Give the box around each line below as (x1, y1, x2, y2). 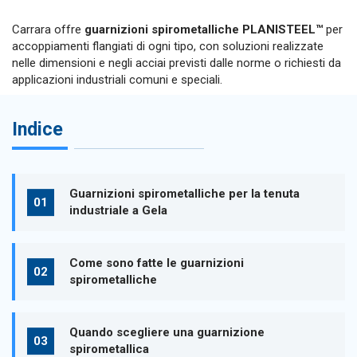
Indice (12, 117, 63, 140)
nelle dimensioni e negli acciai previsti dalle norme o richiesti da (12, 56, 341, 70)
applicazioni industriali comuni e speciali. (12, 73, 222, 87)
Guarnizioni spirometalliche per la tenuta (69, 186, 300, 202)
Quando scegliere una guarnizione (69, 325, 265, 340)
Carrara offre (12, 22, 84, 37)
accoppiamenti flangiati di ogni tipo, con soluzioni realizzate (12, 39, 324, 53)
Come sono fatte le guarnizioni (69, 256, 244, 271)
